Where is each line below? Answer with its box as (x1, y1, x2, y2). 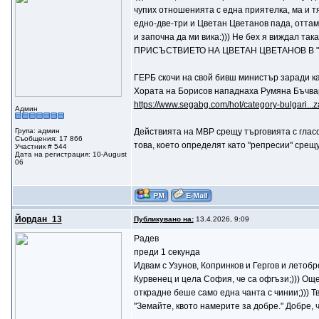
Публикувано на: (133, 215, 194, 223)
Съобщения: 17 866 (14, 135, 83, 142)
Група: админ (14, 127, 60, 135)
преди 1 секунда (133, 247, 200, 257)
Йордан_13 (14, 214, 62, 224)
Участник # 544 (14, 142, 67, 150)
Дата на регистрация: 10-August (14, 150, 127, 158)
